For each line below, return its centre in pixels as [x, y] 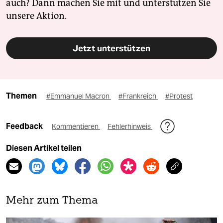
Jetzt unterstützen [111, 48]
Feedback [25, 126]
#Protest [179, 96]
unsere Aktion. [36, 16]
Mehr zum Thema [52, 201]
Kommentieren [76, 126]
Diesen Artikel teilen [44, 148]
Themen [21, 96]
